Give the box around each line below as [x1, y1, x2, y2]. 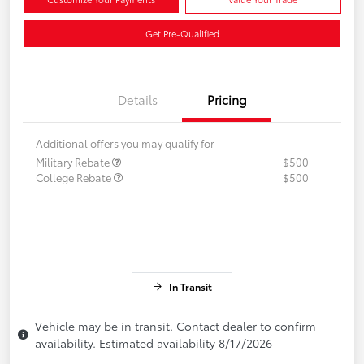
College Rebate [36, 170, 114, 185]
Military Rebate [36, 154, 112, 170]
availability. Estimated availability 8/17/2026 [35, 335, 272, 352]
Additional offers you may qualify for [36, 136, 214, 151]
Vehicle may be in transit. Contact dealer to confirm [35, 318, 316, 335]
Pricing [206, 90, 247, 109]
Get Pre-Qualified [145, 27, 219, 41]
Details [117, 90, 158, 109]
